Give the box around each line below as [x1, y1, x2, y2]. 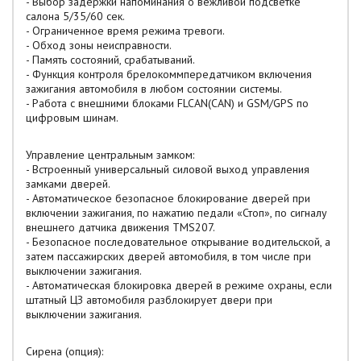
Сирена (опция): [26, 344, 103, 359]
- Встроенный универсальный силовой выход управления [26, 162, 309, 176]
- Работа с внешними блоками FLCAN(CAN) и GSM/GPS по [26, 96, 309, 110]
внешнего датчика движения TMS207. [26, 220, 215, 234]
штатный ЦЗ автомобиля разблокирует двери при [26, 293, 272, 307]
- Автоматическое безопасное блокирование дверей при [26, 191, 310, 205]
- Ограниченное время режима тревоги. [26, 23, 225, 38]
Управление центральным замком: [26, 147, 194, 162]
